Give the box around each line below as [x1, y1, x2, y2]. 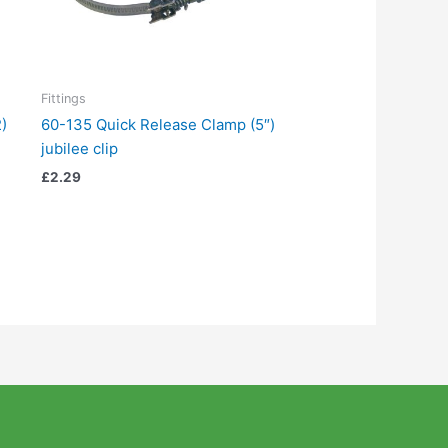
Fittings [40, 90, 86, 106]
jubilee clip [40, 139, 118, 159]
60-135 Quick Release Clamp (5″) [40, 115, 275, 135]
